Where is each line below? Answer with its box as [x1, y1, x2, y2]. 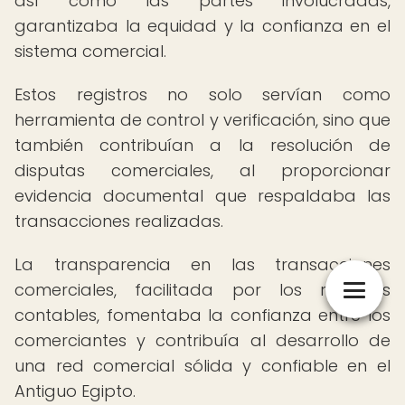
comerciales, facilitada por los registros [14, 278, 391, 301]
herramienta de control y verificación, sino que [14, 108, 391, 131]
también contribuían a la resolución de [14, 134, 391, 156]
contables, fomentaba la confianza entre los [14, 304, 391, 326]
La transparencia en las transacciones [14, 253, 391, 276]
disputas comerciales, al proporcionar [14, 159, 391, 182]
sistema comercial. [14, 40, 166, 62]
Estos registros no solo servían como [14, 83, 391, 106]
